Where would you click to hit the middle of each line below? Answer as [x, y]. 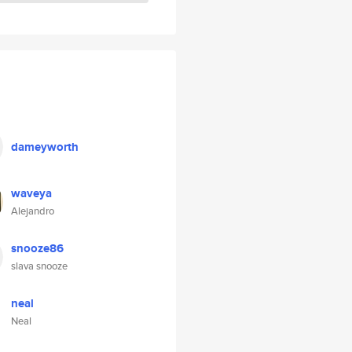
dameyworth [45, 147]
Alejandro [33, 211]
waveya [31, 193]
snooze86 [37, 248]
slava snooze [39, 266]
